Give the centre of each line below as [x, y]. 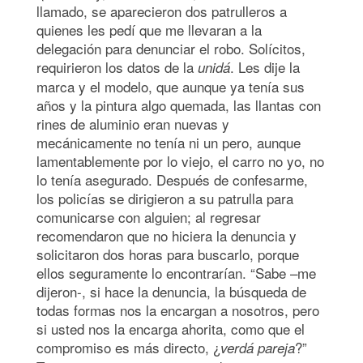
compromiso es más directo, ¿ [128, 347]
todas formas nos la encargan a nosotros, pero [178, 310]
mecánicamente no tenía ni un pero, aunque [169, 142]
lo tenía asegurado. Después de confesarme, [172, 179]
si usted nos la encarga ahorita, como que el [171, 328]
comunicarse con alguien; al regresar [149, 216]
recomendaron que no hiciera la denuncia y [167, 235]
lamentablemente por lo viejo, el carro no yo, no [180, 160]
